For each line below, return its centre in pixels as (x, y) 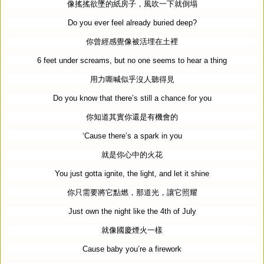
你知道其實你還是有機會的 (132, 117)
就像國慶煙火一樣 (132, 230)
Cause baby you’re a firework (132, 249)
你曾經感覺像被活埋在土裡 (132, 41)
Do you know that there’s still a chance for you (132, 98)
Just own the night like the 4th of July (132, 211)
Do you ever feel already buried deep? (132, 22)
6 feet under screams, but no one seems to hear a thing (132, 60)
